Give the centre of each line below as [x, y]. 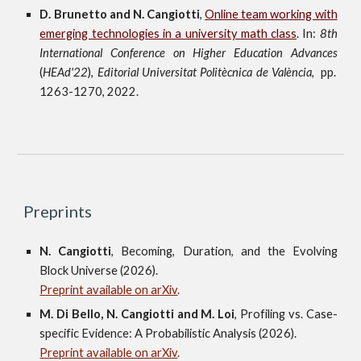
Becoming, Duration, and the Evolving [229, 251]
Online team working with [271, 14]
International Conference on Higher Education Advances [189, 53]
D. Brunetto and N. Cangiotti [120, 14]
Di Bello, [81, 314]
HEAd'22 [66, 72]
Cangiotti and [161, 314]
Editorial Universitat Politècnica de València [204, 72]
